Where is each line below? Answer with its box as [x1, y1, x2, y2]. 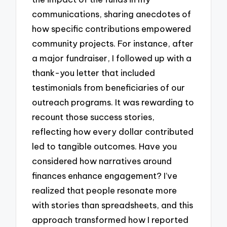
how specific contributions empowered [32, 23, 192, 34]
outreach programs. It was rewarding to [32, 96, 195, 107]
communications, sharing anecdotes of [32, 8, 192, 19]
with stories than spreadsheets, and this [32, 199, 194, 210]
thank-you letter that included [32, 67, 156, 78]
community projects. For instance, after [32, 37, 194, 49]
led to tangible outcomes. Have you [32, 140, 177, 152]
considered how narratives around [32, 155, 172, 166]
